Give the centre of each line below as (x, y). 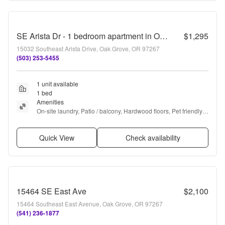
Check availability (153, 138)
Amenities (50, 102)
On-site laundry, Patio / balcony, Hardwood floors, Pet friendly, (120, 111)
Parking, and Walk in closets (75, 120)
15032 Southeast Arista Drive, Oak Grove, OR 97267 (88, 48)
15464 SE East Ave (51, 191)
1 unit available (58, 84)
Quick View (57, 138)
